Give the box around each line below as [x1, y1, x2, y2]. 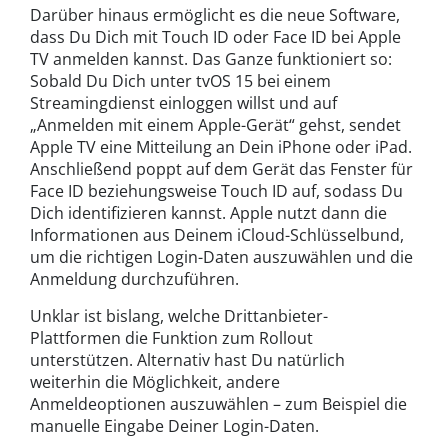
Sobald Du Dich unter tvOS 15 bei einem [30, 69, 331, 92]
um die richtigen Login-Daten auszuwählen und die [30, 245, 413, 268]
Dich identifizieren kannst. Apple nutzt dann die [30, 201, 387, 224]
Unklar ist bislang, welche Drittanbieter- [30, 304, 328, 327]
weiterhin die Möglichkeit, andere [30, 370, 280, 393]
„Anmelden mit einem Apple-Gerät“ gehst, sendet [30, 113, 401, 136]
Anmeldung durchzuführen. [30, 267, 239, 290]
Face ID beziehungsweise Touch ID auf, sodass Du [30, 179, 403, 202]
